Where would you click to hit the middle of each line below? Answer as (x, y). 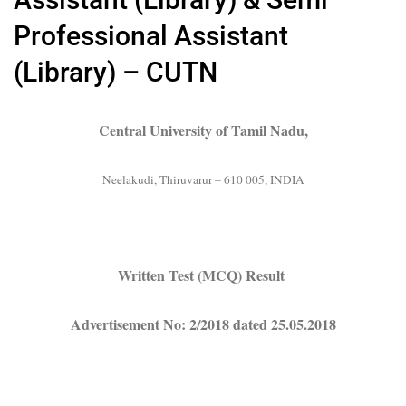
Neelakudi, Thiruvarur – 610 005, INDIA (203, 179)
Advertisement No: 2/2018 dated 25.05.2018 (203, 324)
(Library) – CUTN (116, 72)
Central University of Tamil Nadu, (203, 130)
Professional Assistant (151, 36)
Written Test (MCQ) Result (203, 275)
